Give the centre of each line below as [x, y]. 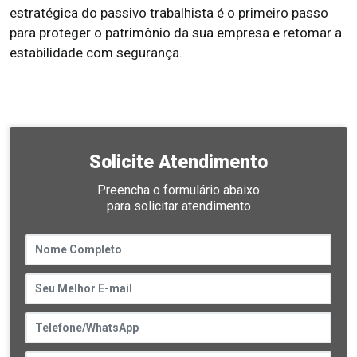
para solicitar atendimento [178, 206]
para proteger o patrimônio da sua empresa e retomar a [176, 33]
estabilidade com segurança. [96, 53]
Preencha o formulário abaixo [178, 190]
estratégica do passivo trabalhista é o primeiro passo [169, 13]
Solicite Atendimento [178, 162]
